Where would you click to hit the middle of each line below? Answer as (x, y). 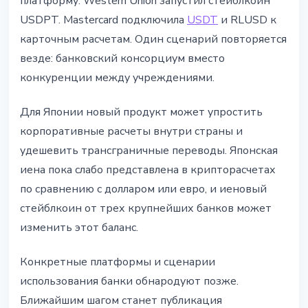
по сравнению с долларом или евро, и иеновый (143, 189)
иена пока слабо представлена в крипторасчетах (148, 170)
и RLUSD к (247, 20)
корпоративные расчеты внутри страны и (131, 132)
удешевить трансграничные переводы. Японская (149, 151)
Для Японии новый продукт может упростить (141, 112)
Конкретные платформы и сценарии (118, 262)
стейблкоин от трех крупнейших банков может (146, 209)
